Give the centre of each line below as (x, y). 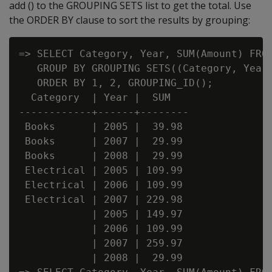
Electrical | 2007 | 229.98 (101, 199)
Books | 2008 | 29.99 (101, 156)
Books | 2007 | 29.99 (101, 141)
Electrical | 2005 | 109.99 (101, 170)
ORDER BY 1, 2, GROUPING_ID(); (116, 83)
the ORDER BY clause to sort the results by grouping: (130, 20)
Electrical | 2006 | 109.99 (101, 185)
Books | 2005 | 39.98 (101, 127)
